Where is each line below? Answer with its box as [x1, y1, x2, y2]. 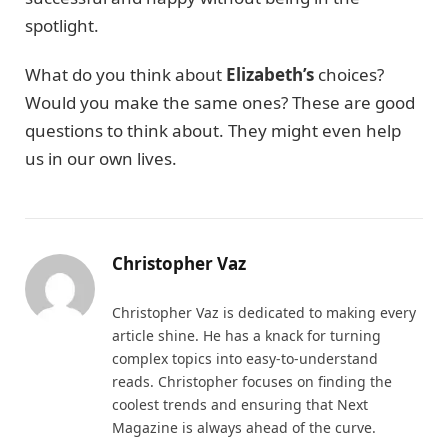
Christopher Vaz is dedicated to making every [112, 302, 416, 322]
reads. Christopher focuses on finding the [112, 371, 392, 391]
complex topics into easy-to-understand [112, 348, 378, 368]
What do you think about [25, 62, 226, 86]
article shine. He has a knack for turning [112, 325, 381, 345]
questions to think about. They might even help [25, 118, 401, 142]
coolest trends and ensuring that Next [112, 394, 368, 414]
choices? [314, 62, 384, 86]
